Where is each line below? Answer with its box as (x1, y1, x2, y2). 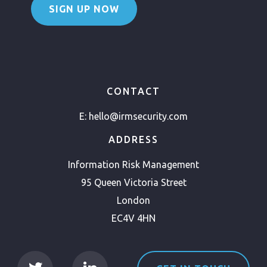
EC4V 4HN (111, 212, 156, 223)
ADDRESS (108, 133, 159, 145)
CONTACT (107, 85, 160, 97)
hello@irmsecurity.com (89, 110, 188, 122)
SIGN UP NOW (49, 3, 120, 14)
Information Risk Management (68, 159, 199, 170)
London (117, 194, 150, 206)
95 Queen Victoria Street (80, 176, 187, 188)
